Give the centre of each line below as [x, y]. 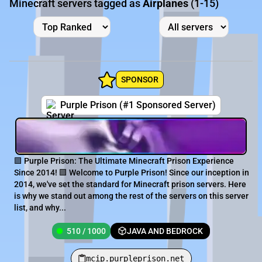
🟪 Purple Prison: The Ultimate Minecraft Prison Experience [124, 161]
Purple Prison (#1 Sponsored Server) [138, 105]
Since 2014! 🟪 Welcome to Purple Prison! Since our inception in [132, 173]
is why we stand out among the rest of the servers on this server [131, 196]
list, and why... [40, 208]
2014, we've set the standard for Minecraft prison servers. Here [130, 185]
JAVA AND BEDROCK [165, 231]
